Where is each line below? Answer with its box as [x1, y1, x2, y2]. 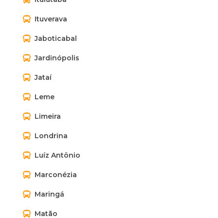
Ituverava [35, 15, 67, 23]
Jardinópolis [35, 54, 79, 62]
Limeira [35, 112, 61, 121]
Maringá [35, 190, 64, 199]
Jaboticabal [35, 34, 77, 43]
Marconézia [35, 170, 77, 179]
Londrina [35, 131, 68, 140]
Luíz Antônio [35, 151, 80, 160]
